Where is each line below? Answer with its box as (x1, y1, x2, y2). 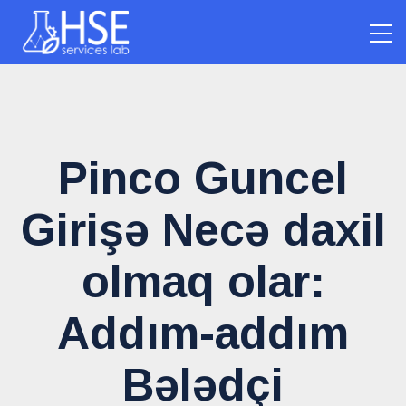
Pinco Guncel (58, 153, 348, 205)
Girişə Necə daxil (20, 205, 386, 256)
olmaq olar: (81, 256, 325, 308)
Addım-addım (57, 308, 349, 360)
